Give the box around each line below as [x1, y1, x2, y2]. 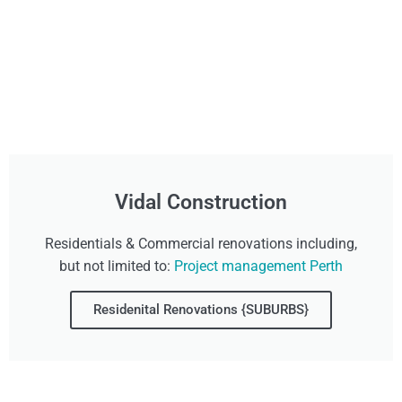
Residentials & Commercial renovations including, [45, 234, 357, 252]
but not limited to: [59, 257, 174, 275]
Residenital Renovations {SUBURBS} [93, 301, 309, 318]
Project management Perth [174, 257, 343, 275]
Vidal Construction [115, 189, 287, 214]
